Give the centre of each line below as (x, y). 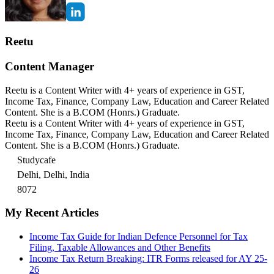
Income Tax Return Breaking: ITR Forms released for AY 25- (148, 259)
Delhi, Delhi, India (53, 174)
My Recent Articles (52, 213)
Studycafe (36, 160)
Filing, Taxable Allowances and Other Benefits (120, 248)
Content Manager (50, 66)
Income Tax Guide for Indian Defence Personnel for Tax (139, 237)
